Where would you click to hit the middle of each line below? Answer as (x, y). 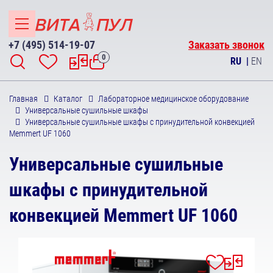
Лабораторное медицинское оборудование (173, 99)
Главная (23, 99)
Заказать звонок (226, 45)
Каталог (68, 99)
